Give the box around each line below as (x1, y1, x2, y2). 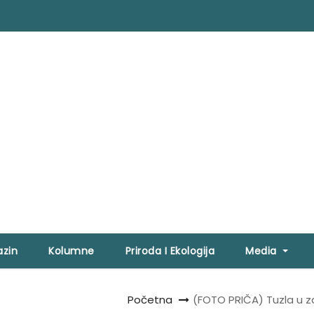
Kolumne (48, 244, 95, 259)
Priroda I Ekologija (125, 244, 215, 259)
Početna (128, 292, 172, 308)
